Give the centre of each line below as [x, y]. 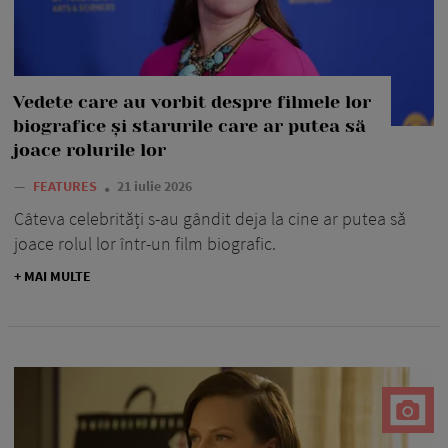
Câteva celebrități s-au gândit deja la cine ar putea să [210, 218]
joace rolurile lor [89, 149]
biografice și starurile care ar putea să [189, 125]
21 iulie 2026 [154, 185]
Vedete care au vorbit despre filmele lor [192, 101]
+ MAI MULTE [52, 275]
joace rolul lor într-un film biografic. [145, 243]
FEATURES [66, 185]
